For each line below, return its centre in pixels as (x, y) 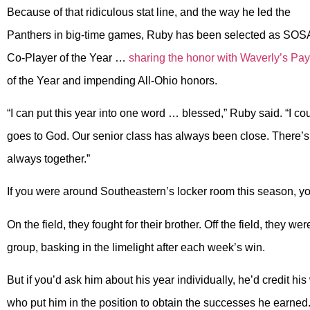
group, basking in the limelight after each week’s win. (136, 247)
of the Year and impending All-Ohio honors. (112, 80)
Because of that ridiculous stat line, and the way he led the (149, 12)
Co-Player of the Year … (68, 57)
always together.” (48, 158)
